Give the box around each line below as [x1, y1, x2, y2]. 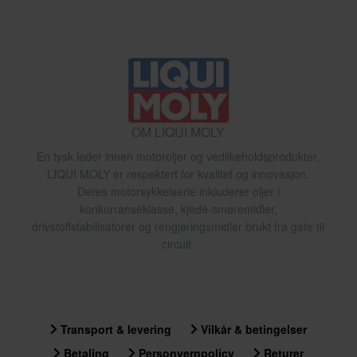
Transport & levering [57, 320, 171, 337]
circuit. [162, 235, 195, 252]
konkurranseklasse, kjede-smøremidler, [79, 200, 277, 217]
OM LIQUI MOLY [131, 122, 226, 141]
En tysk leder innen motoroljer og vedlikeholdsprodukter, [37, 147, 320, 164]
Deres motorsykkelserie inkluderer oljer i [76, 182, 280, 199]
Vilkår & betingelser [197, 320, 307, 337]
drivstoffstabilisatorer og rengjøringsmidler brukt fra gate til [32, 218, 325, 234]
